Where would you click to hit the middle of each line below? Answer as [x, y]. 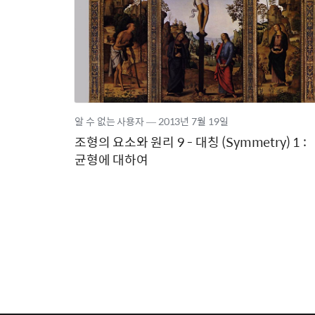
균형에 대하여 [111, 159]
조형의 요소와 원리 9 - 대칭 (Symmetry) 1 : [191, 142]
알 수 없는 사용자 [110, 121]
